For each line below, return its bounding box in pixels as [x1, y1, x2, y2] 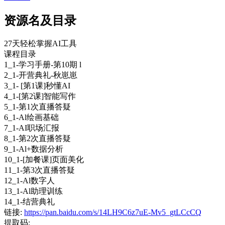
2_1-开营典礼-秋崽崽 [4, 70, 77, 79]
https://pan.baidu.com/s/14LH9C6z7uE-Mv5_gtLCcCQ [24, 207, 201, 216]
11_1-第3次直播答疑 [4, 165, 75, 174]
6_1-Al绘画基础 [4, 113, 59, 122]
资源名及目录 [4, 14, 76, 27]
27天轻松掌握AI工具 [4, 39, 77, 48]
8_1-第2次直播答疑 [4, 134, 71, 143]
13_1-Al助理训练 [4, 186, 63, 195]
